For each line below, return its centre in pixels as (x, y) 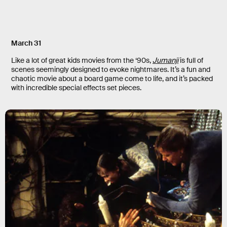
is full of (191, 61)
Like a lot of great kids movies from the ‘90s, (82, 61)
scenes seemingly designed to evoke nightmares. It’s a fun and (111, 70)
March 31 (26, 43)
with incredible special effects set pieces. (76, 88)
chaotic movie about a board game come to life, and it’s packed (112, 79)
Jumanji (165, 61)
